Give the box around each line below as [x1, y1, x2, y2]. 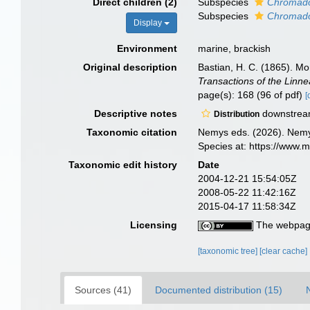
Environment [117, 43, 178, 54]
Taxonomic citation [86, 127, 178, 138]
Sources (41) [75, 284, 131, 295]
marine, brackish [198, 43, 271, 54]
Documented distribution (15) [155, 284, 282, 295]
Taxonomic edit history [69, 159, 178, 170]
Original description [83, 62, 178, 73]
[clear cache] [259, 246, 308, 256]
